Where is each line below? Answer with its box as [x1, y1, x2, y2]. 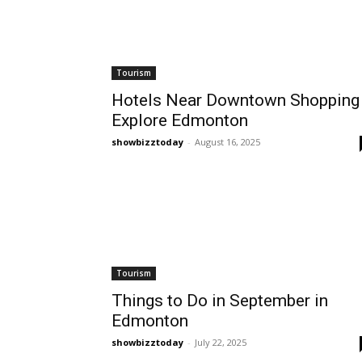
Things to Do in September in [112, 291, 328, 311]
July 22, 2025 [195, 336, 246, 349]
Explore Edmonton [112, 111, 248, 131]
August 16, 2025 [195, 136, 260, 149]
